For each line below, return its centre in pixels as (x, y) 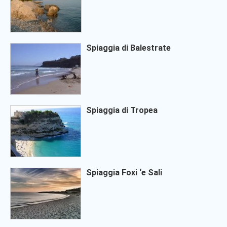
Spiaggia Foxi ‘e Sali (124, 173)
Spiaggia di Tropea (122, 110)
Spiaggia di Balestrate (128, 48)
